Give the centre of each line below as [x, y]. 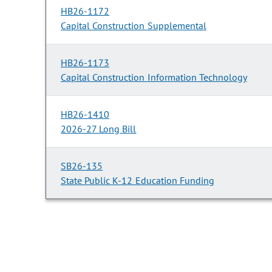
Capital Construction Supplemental [134, 26]
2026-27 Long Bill [99, 129]
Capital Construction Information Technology [154, 77]
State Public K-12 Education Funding [138, 181]
